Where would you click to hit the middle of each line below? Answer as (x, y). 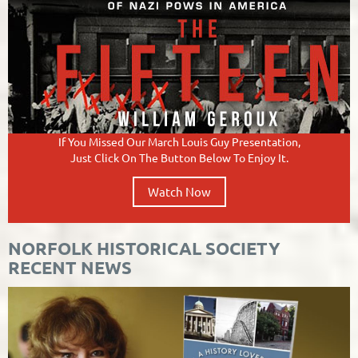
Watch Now (179, 191)
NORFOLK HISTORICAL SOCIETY (144, 248)
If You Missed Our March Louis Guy (145, 141)
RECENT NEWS (70, 267)
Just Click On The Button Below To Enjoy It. (179, 157)
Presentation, (266, 141)
